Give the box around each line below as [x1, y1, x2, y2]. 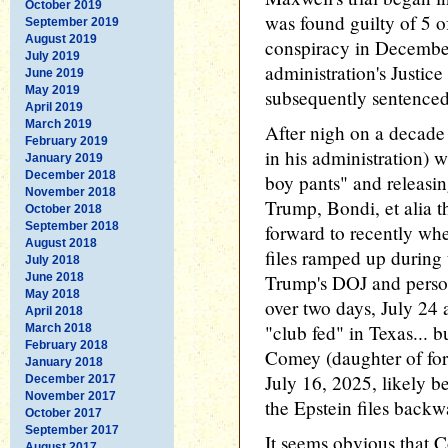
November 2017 [25, 388, 116, 403]
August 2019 [25, 31, 97, 46]
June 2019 [25, 65, 84, 80]
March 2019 [25, 116, 92, 131]
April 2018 [25, 303, 83, 318]
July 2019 [25, 48, 80, 63]
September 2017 [25, 422, 119, 437]
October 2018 [25, 201, 102, 216]
